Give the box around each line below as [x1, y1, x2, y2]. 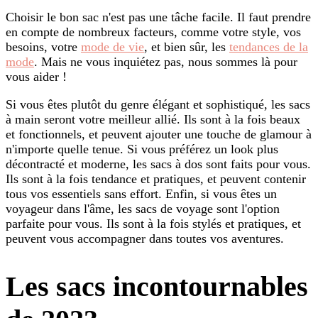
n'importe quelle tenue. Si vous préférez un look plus [6, 142, 278, 157]
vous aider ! [6, 70, 67, 84]
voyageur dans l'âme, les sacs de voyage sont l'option [6, 202, 280, 216]
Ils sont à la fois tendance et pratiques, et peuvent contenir [6, 172, 306, 187]
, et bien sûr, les [144, 40, 229, 55]
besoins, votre [6, 40, 81, 55]
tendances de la [229, 40, 308, 55]
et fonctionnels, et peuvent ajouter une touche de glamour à [6, 127, 312, 142]
